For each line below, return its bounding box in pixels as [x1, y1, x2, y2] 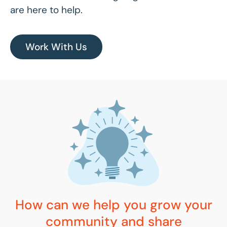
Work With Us [25, 41, 87, 54]
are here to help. [10, 4, 83, 17]
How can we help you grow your [15, 196, 212, 213]
